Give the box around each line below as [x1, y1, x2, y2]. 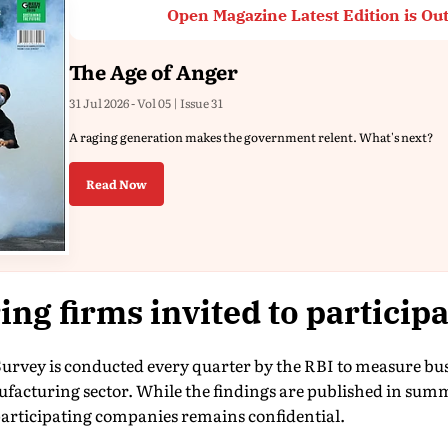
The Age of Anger [69, 56, 238, 86]
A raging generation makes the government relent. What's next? [69, 128, 433, 146]
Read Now [86, 175, 147, 193]
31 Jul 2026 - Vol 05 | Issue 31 [69, 94, 223, 112]
